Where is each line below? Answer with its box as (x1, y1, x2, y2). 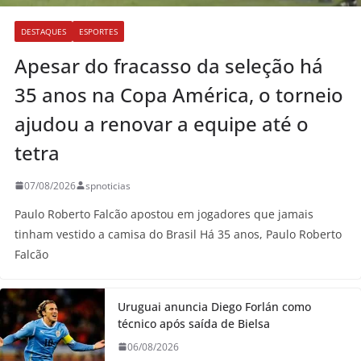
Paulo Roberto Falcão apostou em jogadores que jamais (15, 205, 313, 222)
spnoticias (85, 178, 131, 193)
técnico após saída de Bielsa (118, 315, 270, 331)
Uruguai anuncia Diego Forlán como (118, 298, 311, 314)
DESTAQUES (21, 25, 66, 37)
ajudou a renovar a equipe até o (15, 110, 309, 137)
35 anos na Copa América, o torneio (15, 81, 343, 108)
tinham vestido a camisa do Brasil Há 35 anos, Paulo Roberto (15, 226, 342, 242)
